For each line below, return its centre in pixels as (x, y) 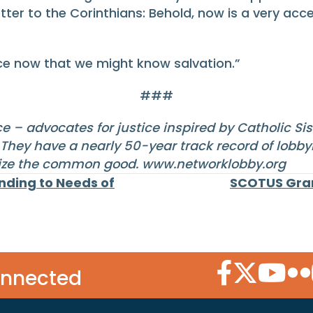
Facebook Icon (262, 269)
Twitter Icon (270, 269)
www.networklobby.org (214, 163)
